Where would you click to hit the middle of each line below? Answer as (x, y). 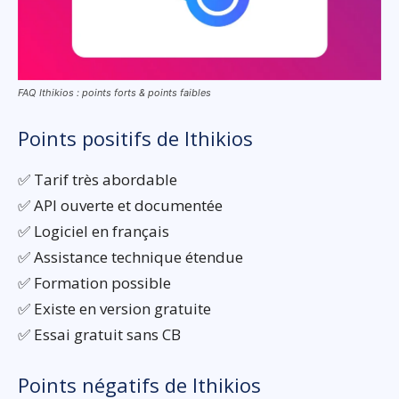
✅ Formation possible (94, 282)
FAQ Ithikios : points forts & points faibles (114, 92)
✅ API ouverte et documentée (120, 205)
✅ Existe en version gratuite (114, 308)
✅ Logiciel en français (94, 231)
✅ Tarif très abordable (98, 179)
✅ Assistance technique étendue (130, 256)
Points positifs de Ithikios (135, 138)
